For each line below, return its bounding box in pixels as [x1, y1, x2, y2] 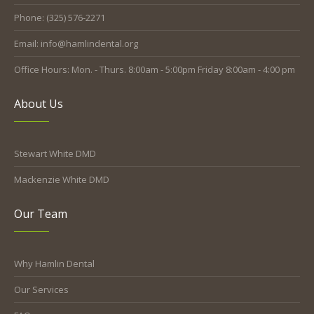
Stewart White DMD [14, 146, 97, 160]
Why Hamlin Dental [14, 257, 95, 270]
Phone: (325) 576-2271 [14, 11, 106, 24]
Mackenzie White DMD [14, 172, 110, 186]
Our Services [14, 282, 69, 296]
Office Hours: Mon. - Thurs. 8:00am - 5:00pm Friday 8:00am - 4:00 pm [14, 62, 296, 76]
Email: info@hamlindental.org [14, 36, 139, 50]
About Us [14, 95, 64, 111]
